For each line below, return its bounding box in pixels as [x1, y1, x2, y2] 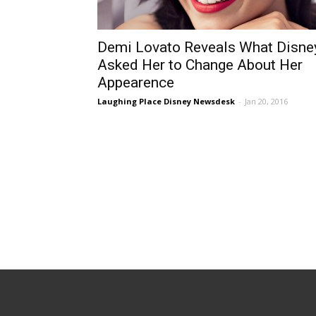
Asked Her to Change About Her [97, 56, 303, 73]
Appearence [97, 74, 174, 91]
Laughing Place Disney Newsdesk [97, 96, 235, 107]
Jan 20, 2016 [245, 96, 288, 107]
